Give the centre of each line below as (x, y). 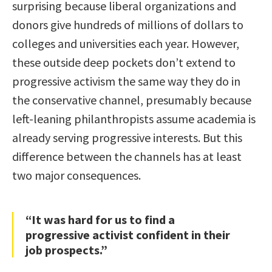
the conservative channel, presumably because (132, 100)
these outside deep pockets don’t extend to (124, 63)
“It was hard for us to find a (100, 220)
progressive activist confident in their (128, 235)
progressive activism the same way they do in (126, 81)
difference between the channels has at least (127, 157)
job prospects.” (66, 250)
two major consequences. (76, 175)
